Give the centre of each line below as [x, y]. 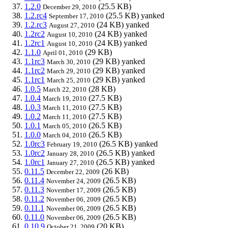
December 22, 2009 [73, 172]
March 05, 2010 [65, 126]
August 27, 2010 [72, 25]
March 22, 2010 [65, 89]
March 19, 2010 [65, 98]
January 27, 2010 [70, 162]
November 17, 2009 [74, 190]
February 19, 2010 [72, 144]
